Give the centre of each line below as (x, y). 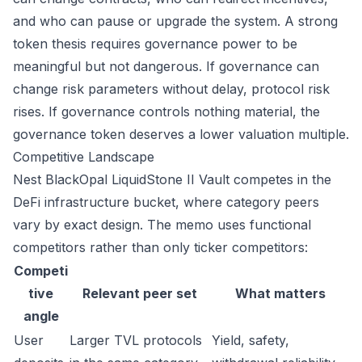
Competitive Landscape (84, 157)
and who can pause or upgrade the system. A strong (175, 21)
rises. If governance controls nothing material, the (166, 112)
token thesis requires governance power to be (155, 44)
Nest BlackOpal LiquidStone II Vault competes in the (172, 179)
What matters (280, 293)
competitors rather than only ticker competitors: (160, 247)
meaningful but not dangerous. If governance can (166, 66)
